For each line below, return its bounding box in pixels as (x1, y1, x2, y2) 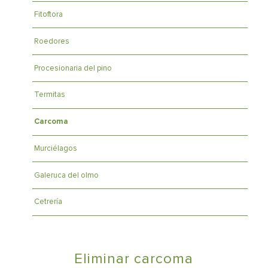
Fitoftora (33, 9, 63, 19)
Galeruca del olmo (33, 170, 99, 180)
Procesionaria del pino (33, 63, 112, 73)
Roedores (33, 36, 69, 46)
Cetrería (33, 197, 62, 207)
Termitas (33, 90, 65, 100)
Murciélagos (33, 143, 77, 153)
